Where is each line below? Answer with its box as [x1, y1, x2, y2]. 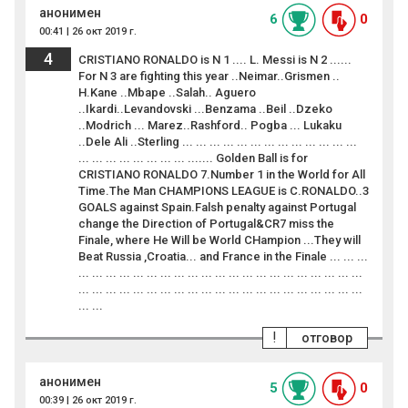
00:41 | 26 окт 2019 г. [39, 25, 137, 38]
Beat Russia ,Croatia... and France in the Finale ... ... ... [78, 250, 368, 264]
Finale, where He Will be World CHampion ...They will [78, 233, 361, 248]
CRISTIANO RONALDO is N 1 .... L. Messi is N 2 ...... [78, 53, 352, 67]
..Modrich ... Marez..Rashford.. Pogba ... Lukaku [78, 118, 342, 133]
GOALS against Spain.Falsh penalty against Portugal [78, 200, 356, 215]
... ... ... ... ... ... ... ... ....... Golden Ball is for [78, 151, 308, 166]
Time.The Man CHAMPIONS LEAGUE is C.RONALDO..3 [78, 184, 369, 199]
